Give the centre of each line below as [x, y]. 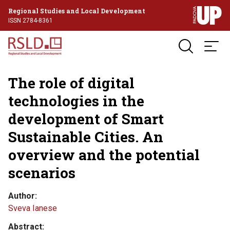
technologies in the [76, 101]
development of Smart [86, 119]
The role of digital [71, 83]
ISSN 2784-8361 [31, 20]
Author [22, 196]
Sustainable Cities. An [86, 137]
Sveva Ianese [33, 208]
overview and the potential [104, 155]
